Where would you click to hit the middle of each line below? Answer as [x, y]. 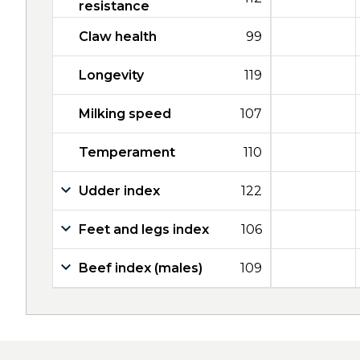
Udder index [119, 191]
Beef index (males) [141, 268]
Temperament [127, 152]
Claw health [118, 37]
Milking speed [125, 114]
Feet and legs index [144, 229]
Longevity [111, 75]
